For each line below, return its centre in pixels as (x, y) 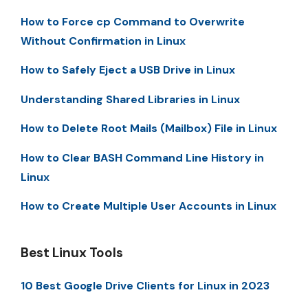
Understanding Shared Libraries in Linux (130, 99)
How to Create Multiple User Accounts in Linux (148, 206)
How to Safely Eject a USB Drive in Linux (128, 70)
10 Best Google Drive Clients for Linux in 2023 (145, 285)
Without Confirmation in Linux (103, 41)
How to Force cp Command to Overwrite (133, 21)
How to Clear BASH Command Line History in (142, 157)
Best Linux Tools (72, 252)
